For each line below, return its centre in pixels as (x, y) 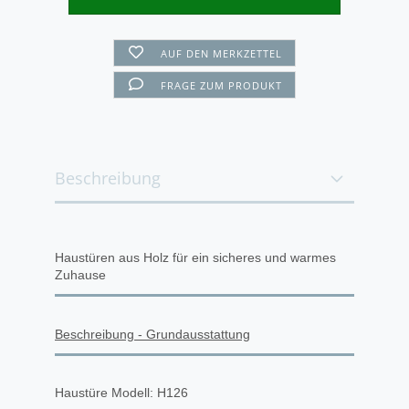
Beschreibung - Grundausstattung (152, 334)
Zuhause (80, 275)
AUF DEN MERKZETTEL (222, 53)
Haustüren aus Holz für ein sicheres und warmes (195, 257)
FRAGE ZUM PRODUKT (222, 85)
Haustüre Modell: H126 (121, 393)
